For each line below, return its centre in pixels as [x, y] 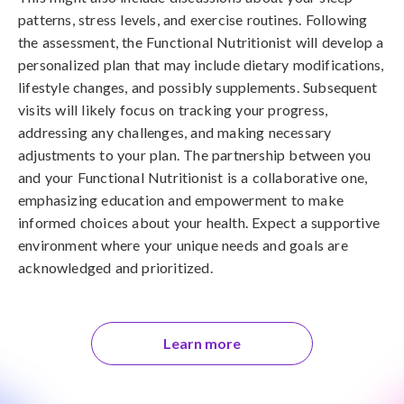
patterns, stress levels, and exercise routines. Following [193, 19]
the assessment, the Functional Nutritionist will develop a [201, 42]
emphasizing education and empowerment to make [181, 200]
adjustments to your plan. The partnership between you [195, 155]
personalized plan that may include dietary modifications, [201, 64]
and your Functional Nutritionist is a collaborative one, [193, 177]
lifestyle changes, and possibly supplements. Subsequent [198, 87]
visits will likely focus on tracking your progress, [173, 110]
